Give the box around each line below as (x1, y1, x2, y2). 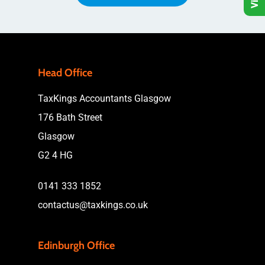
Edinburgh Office (38, 239, 115, 253)
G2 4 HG (38, 150, 73, 161)
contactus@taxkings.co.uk (38, 199, 148, 211)
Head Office (38, 66, 92, 80)
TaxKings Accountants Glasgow (38, 93, 171, 105)
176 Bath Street (38, 112, 102, 124)
